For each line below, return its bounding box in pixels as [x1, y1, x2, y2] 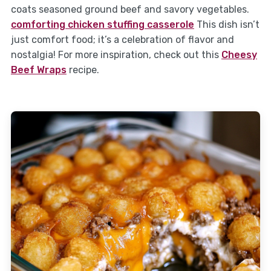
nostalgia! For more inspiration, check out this [10, 49, 221, 61]
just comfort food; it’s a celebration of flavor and [10, 34, 234, 46]
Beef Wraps [10, 64, 67, 76]
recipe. [66, 64, 99, 76]
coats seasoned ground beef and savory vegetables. [10, 4, 249, 16]
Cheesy [221, 49, 257, 61]
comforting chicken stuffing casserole [10, 19, 194, 31]
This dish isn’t [194, 19, 260, 31]
